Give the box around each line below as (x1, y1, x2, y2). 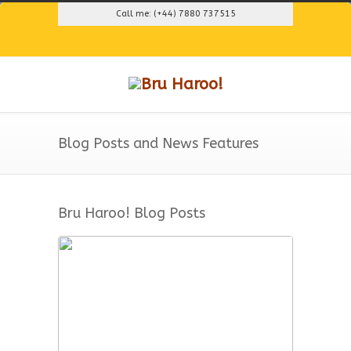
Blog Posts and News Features (58, 135, 259, 152)
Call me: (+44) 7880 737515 (115, 9, 236, 19)
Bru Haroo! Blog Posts (58, 204, 205, 222)
